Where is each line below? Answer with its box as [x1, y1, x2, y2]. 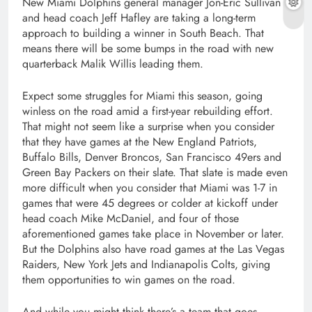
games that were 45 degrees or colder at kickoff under [22, 194, 278, 211]
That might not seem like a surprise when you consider [22, 118, 274, 134]
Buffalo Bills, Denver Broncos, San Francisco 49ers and [22, 148, 281, 165]
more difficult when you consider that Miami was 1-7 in [22, 179, 277, 196]
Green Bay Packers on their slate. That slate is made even [22, 164, 288, 180]
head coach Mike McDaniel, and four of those [22, 210, 239, 226]
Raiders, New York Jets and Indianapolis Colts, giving [22, 256, 270, 272]
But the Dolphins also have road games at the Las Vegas [22, 240, 284, 257]
